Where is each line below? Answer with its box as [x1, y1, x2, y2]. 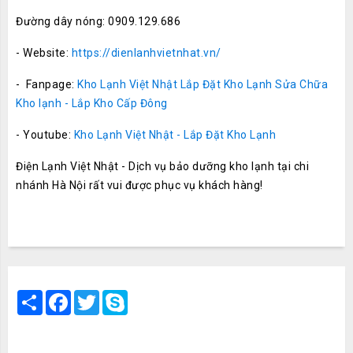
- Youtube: [16, 128, 74, 141]
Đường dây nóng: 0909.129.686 [16, 15, 180, 28]
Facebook [71, 290, 122, 303]
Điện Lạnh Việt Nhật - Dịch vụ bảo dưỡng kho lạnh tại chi [16, 160, 309, 173]
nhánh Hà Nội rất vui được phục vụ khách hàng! [16, 179, 263, 191]
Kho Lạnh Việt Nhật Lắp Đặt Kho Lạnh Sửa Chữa [77, 78, 328, 91]
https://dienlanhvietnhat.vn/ [71, 46, 221, 59]
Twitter [99, 290, 139, 303]
